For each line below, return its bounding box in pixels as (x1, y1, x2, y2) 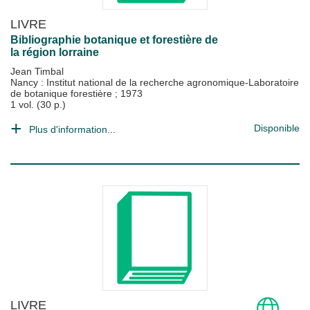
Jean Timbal (10, 66, 64, 77)
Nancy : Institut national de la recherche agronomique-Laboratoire (10, 77, 299, 88)
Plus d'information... (29, 124, 116, 135)
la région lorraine (10, 46, 99, 58)
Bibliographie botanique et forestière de (10, 34, 218, 46)
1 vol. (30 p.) (10, 99, 66, 110)
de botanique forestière (10, 88, 115, 99)
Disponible (254, 122, 300, 134)
